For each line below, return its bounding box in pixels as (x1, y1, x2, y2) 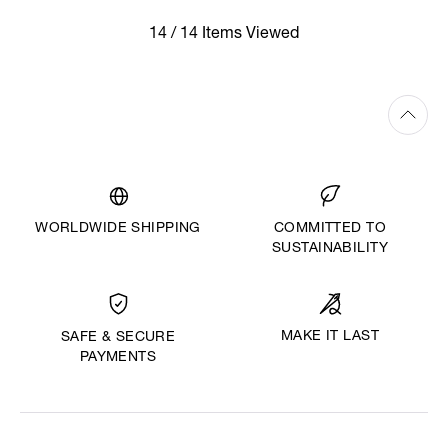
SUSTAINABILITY (272, 242, 388, 257)
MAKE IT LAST (280, 330, 380, 345)
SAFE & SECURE (60, 331, 176, 346)
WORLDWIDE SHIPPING (35, 222, 201, 237)
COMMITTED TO (273, 222, 387, 237)
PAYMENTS (79, 351, 157, 366)
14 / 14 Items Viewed (149, 26, 299, 43)
